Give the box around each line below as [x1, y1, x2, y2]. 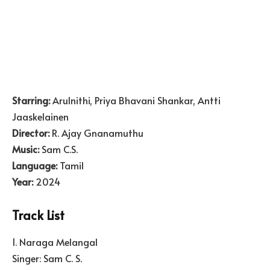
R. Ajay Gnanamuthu [49, 125, 143, 139]
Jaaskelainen [12, 109, 69, 123]
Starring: [12, 93, 50, 107]
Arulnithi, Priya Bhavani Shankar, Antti [50, 93, 221, 107]
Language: [12, 158, 57, 172]
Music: [12, 142, 42, 155]
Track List [12, 206, 64, 224]
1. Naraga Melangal [12, 234, 98, 248]
